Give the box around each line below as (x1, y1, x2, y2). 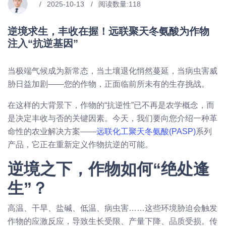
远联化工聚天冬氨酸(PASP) (96, 127, 196, 136)
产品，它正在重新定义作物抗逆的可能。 (8, 140, 153, 149)
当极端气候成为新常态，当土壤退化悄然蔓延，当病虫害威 (8, 66, 217, 75)
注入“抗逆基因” (8, 37, 78, 49)
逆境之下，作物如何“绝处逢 (8, 159, 209, 178)
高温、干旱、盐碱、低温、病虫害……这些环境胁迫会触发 (8, 203, 217, 212)
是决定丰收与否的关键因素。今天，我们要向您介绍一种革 (8, 114, 217, 123)
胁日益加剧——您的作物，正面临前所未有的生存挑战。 (8, 79, 209, 88)
